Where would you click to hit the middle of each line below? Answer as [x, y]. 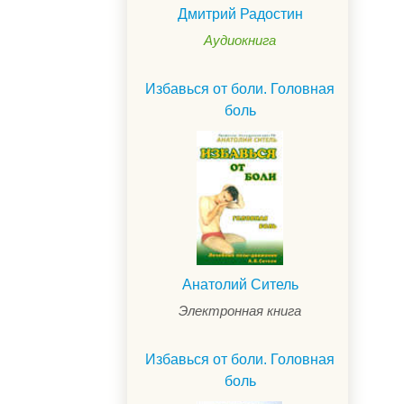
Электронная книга [240, 310]
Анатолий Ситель [240, 284]
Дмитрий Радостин [240, 14]
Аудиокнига [240, 40]
